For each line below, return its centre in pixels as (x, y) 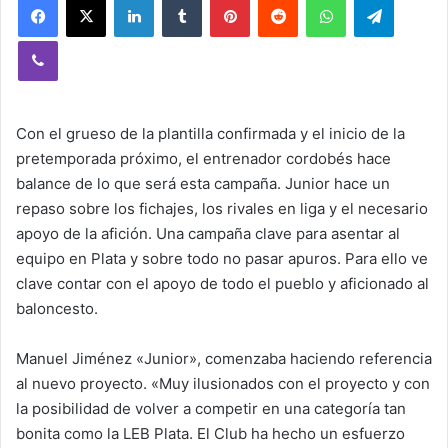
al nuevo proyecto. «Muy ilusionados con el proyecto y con (223, 383)
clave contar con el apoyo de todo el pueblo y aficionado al (222, 283)
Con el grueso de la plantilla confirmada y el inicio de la (210, 133)
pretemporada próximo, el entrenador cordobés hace (203, 158)
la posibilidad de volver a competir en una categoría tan (211, 408)
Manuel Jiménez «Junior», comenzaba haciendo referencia (224, 358)
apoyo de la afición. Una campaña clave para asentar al (208, 233)
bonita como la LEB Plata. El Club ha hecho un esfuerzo (210, 433)
